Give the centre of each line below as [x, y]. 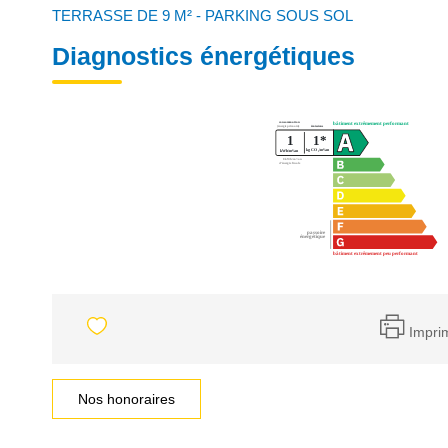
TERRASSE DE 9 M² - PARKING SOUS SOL [202, 15]
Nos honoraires [126, 399]
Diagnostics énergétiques [203, 56]
